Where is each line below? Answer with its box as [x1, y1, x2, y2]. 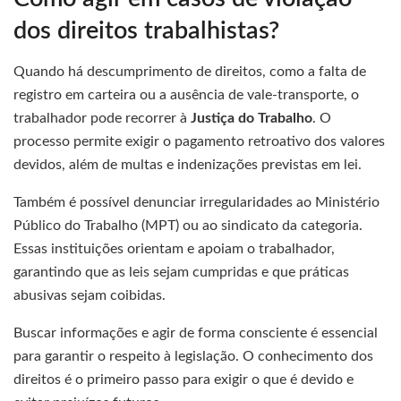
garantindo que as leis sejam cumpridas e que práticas [13, 265, 349, 280]
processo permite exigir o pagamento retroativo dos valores [13, 134, 385, 149]
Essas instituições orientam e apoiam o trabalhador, [13, 242, 335, 257]
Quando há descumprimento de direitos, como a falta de [13, 64, 366, 80]
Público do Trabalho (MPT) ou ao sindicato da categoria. [13, 218, 363, 234]
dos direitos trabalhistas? [13, 19, 279, 44]
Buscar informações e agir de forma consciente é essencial [13, 326, 378, 341]
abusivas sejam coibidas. [13, 288, 166, 303]
